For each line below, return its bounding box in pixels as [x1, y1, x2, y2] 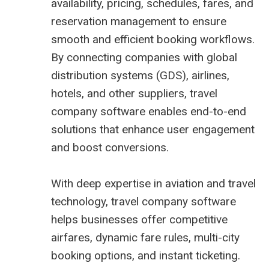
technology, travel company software [51, 195, 236, 209]
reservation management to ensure [51, 14, 226, 29]
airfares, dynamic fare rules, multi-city [51, 231, 240, 245]
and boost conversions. [51, 141, 169, 155]
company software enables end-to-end [51, 104, 246, 119]
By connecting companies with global [51, 50, 237, 65]
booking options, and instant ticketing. [51, 249, 240, 263]
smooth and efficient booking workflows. [51, 32, 255, 47]
